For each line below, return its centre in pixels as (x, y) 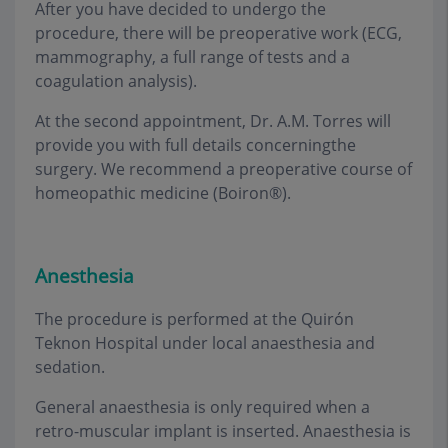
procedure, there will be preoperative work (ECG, (218, 32)
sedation (68, 367)
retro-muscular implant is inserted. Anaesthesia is (223, 431)
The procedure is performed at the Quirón (194, 319)
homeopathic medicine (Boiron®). (163, 192)
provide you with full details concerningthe (195, 144)
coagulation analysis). (116, 80)
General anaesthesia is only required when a (202, 407)
